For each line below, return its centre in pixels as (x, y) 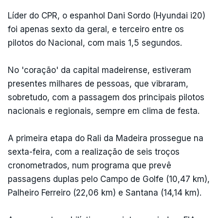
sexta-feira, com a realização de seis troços (94, 152)
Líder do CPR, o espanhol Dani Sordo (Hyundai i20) (107, 15)
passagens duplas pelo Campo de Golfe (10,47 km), (109, 179)
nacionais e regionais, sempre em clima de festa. (104, 111)
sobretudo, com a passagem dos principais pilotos (106, 97)
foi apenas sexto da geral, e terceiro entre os (96, 29)
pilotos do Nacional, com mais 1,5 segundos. (95, 43)
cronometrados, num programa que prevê (90, 165)
